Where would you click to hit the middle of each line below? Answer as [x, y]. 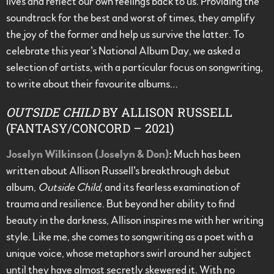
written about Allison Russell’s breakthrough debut [118, 172]
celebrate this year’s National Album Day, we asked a [123, 52]
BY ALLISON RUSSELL [166, 112]
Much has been [206, 155]
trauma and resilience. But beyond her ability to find [120, 205]
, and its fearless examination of [170, 188]
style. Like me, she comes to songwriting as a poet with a [130, 238]
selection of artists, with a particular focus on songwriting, [135, 68]
